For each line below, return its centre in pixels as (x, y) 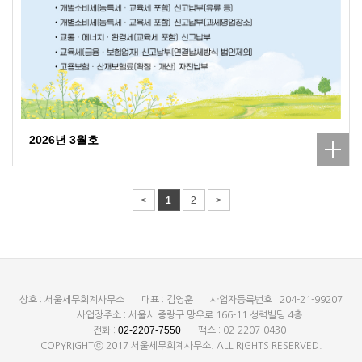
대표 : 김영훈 (167, 299)
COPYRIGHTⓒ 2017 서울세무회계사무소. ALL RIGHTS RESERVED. (181, 345)
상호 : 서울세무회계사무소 (72, 299)
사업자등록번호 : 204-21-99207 (276, 299)
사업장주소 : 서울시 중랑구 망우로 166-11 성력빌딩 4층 (189, 315)
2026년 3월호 (64, 139)
